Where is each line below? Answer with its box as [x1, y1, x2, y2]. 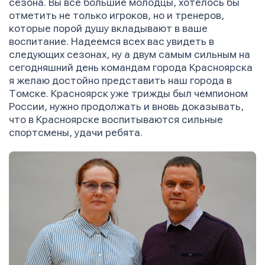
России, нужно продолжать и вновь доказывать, [9, 101, 244, 113]
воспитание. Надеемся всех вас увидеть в [9, 36, 214, 48]
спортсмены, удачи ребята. [9, 127, 145, 139]
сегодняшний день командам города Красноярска [9, 62, 253, 74]
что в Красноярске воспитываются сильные [9, 114, 223, 126]
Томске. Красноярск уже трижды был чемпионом [9, 88, 248, 100]
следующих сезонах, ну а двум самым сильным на [9, 49, 250, 61]
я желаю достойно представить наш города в [9, 75, 232, 87]
